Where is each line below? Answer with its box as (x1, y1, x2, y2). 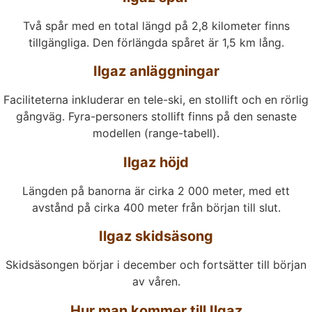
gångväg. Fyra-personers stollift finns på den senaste (15, 109, 297, 124)
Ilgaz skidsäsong (99, 228, 213, 245)
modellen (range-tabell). (93, 126, 219, 141)
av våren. (132, 274, 180, 289)
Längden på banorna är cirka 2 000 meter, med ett (22, 183, 290, 198)
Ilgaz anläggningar (93, 63, 219, 80)
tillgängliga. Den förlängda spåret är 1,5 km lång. (28, 35, 284, 49)
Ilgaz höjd (123, 153, 189, 171)
